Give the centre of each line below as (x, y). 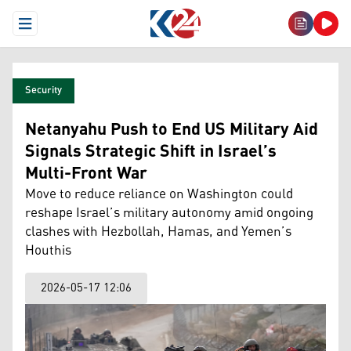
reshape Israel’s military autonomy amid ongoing (169, 213)
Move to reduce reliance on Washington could (159, 194)
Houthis (48, 251)
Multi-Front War (86, 174)
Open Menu (53, 30)
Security (43, 90)
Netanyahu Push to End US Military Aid (172, 130)
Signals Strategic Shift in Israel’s (151, 152)
